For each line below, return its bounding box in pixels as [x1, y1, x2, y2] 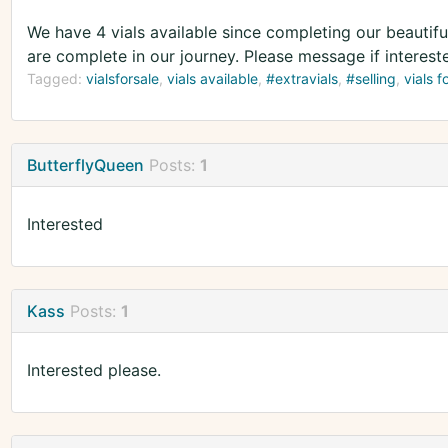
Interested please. [26, 360, 161, 381]
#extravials [265, 70, 338, 88]
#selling [345, 70, 396, 88]
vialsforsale [85, 70, 159, 88]
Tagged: [26, 70, 86, 88]
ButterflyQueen [26, 155, 144, 176]
